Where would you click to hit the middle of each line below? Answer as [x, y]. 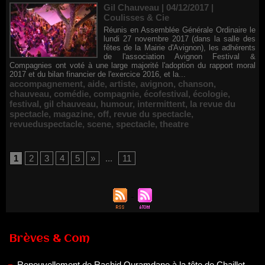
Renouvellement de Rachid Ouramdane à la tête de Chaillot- [132, 234]
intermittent [161, 104]
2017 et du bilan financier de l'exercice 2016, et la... [98, 74]
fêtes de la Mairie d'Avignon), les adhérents [180, 48]
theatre [174, 124]
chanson [196, 84]
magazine [73, 114]
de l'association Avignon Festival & [180, 56]
